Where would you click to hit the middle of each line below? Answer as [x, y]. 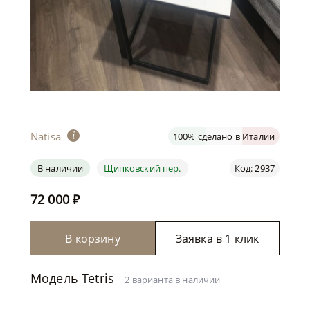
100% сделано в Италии [224, 136]
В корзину [93, 238]
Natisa [46, 136]
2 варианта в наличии [173, 280]
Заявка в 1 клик [217, 238]
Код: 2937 [254, 168]
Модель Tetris [78, 278]
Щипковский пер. [143, 168]
